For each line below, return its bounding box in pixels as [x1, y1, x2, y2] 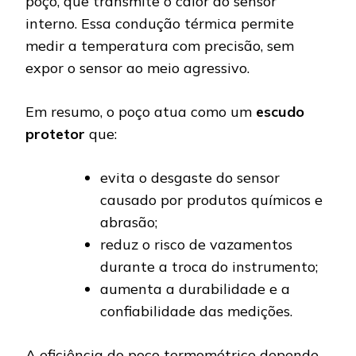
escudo [256, 103, 304, 122]
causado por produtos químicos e [100, 191, 323, 210]
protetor [25, 125, 85, 144]
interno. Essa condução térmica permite [25, 14, 294, 33]
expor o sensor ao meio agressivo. [25, 59, 250, 78]
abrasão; [100, 213, 157, 232]
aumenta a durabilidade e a [100, 280, 290, 299]
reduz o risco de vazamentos [100, 235, 292, 254]
